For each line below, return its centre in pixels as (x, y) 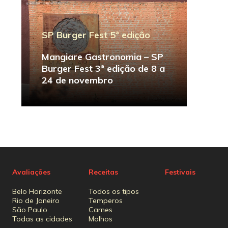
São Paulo (30, 210)
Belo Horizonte (37, 191)
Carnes (101, 210)
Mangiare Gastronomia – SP (102, 56)
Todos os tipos (114, 191)
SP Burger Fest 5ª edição (96, 35)
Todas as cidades (42, 219)
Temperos (106, 201)
